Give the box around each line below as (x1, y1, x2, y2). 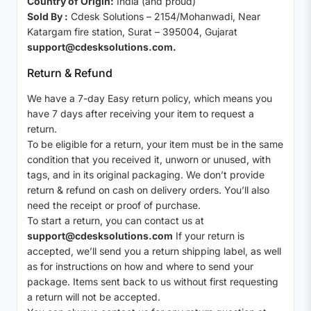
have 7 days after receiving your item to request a (27, 108, 254, 120)
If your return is (173, 230, 244, 242)
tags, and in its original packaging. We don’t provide (27, 169, 264, 181)
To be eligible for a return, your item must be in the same (27, 138, 283, 151)
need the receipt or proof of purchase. (27, 199, 201, 212)
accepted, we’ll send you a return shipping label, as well (27, 245, 281, 258)
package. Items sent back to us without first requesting (27, 276, 278, 288)
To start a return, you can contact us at (27, 215, 204, 227)
